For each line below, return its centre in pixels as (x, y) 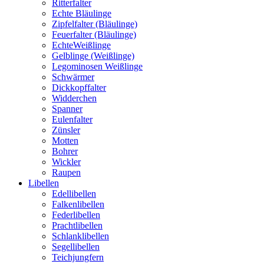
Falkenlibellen (78, 204)
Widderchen (74, 98)
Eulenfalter (72, 119)
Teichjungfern (78, 257)
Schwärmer (73, 77)
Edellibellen (74, 194)
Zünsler (66, 130)
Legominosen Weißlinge (97, 66)
